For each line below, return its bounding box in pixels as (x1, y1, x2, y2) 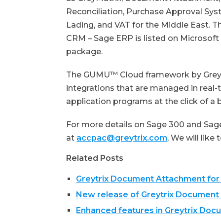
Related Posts (66, 153, 124, 163)
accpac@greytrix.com (76, 133, 168, 143)
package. (66, 46, 103, 56)
